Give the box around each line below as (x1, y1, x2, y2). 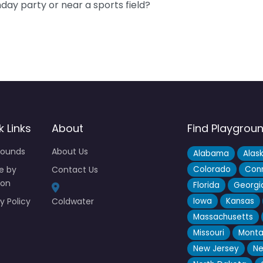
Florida (193, 180, 220, 191)
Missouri (193, 227, 225, 239)
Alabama (193, 148, 230, 160)
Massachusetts (193, 211, 254, 223)
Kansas (226, 195, 255, 207)
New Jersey (193, 243, 240, 255)
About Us (52, 146, 89, 158)
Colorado (193, 164, 231, 176)
